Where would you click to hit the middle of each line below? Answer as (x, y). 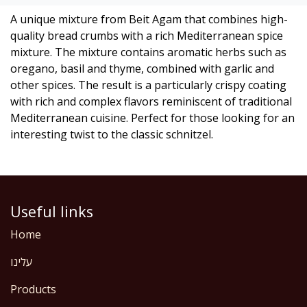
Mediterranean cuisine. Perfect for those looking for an (152, 118)
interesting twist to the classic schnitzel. (112, 135)
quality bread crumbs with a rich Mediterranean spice (147, 36)
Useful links (52, 212)
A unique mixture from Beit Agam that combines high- (149, 20)
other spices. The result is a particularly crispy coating (148, 85)
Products (33, 290)
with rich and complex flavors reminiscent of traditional (151, 102)
